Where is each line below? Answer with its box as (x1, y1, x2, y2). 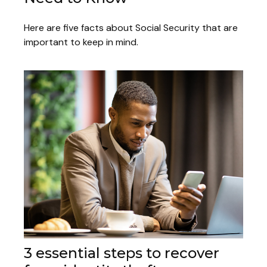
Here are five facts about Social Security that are (24, 21, 238, 34)
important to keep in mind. (24, 35, 138, 48)
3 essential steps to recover (24, 244, 219, 262)
